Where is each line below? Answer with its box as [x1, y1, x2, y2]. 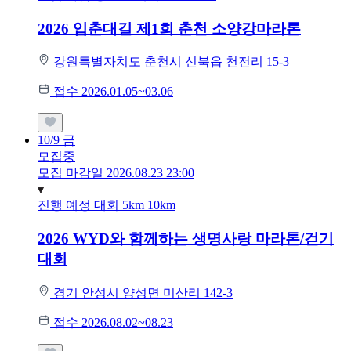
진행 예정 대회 [38, 198, 122, 212]
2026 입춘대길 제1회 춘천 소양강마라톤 [38, 20, 301, 37]
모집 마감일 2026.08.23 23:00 [38, 166, 194, 180]
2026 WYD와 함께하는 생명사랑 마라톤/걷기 [38, 230, 334, 247]
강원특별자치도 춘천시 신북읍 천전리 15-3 [53, 55, 289, 69]
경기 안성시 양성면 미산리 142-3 [53, 285, 233, 299]
